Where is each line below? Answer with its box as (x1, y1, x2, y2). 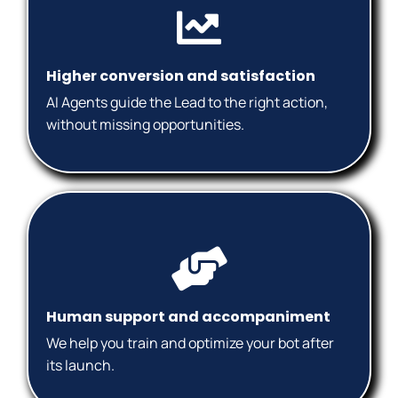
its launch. (46, 355, 115, 376)
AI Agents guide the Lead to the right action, (46, 92, 328, 112)
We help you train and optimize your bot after (46, 333, 334, 354)
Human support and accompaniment (46, 306, 330, 328)
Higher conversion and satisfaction (46, 65, 315, 86)
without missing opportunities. (46, 114, 244, 134)
